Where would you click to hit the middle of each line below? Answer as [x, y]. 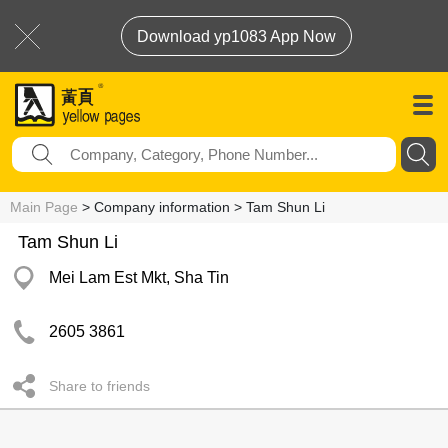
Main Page [44, 207]
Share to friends [99, 386]
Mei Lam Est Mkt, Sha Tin [139, 277]
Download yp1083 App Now [236, 36]
